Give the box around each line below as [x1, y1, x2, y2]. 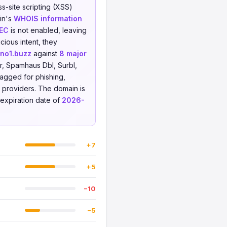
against [31, 49, 59, 58]
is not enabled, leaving [9, 26, 87, 34]
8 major [59, 49, 87, 58]
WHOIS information [14, 14, 82, 23]
